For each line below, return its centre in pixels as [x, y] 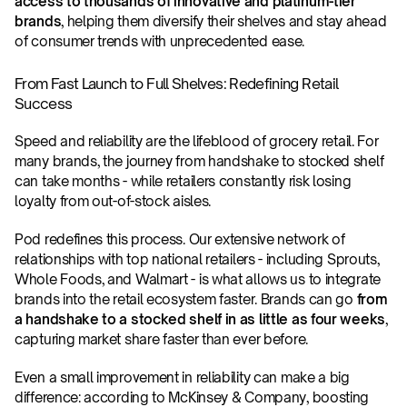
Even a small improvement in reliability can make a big [182, 377]
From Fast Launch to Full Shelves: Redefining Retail [177, 84]
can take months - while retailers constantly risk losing [183, 181]
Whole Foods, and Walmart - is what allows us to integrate [198, 279]
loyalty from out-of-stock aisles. [113, 201]
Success [44, 104]
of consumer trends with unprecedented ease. [160, 41]
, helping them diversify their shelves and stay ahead [224, 21]
